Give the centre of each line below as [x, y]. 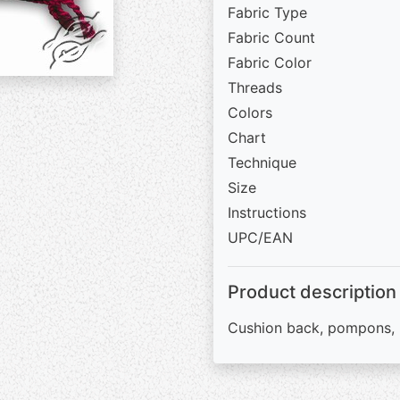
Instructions [267, 212]
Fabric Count [271, 37]
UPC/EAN [260, 237]
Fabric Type [267, 12]
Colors [250, 112]
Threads [255, 87]
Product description [312, 292]
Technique [262, 162]
